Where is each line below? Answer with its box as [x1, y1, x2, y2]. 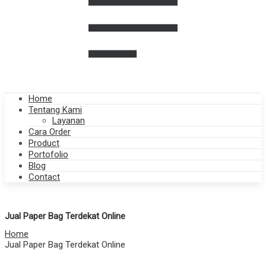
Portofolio [28, 149, 68, 160]
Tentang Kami [28, 104, 82, 116]
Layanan [52, 115, 85, 126]
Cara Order [28, 126, 71, 138]
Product [28, 138, 59, 149]
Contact [28, 172, 60, 183]
